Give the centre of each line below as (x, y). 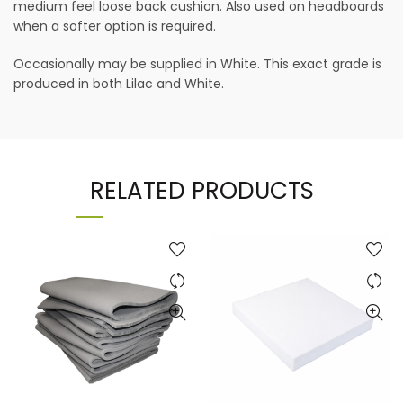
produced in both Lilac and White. (119, 84)
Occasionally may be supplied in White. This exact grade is (197, 64)
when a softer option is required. (115, 26)
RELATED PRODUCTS (201, 191)
